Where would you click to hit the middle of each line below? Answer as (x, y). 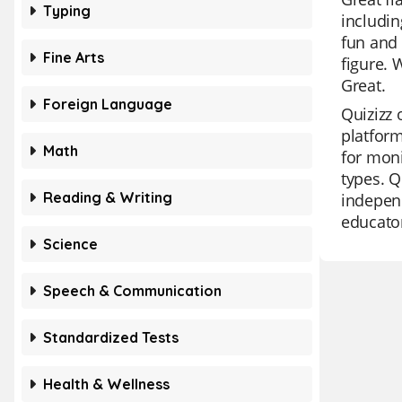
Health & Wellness (106, 384)
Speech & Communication (132, 291)
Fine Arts (74, 57)
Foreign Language (108, 104)
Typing (67, 11)
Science (70, 244)
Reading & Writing (108, 197)
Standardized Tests (111, 337)
